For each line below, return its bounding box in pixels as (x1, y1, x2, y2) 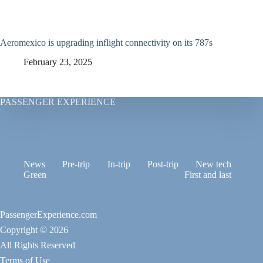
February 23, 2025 (23, 57, 92, 68)
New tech (195, 159, 232, 170)
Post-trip (147, 159, 178, 170)
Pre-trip (62, 159, 90, 170)
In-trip (107, 159, 130, 170)
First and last (184, 170, 232, 180)
